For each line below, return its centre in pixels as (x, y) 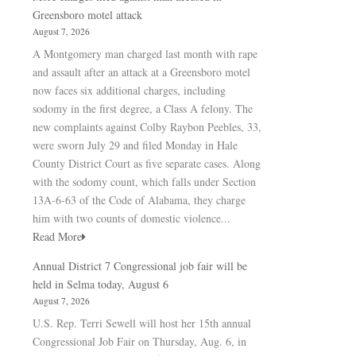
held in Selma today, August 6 (101, 284)
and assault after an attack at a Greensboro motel (141, 72)
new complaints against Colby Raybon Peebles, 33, (147, 127)
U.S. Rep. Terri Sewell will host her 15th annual (142, 323)
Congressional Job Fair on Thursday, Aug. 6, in (139, 341)
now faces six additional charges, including (129, 90)
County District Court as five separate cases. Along (147, 163)
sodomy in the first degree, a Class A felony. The (143, 108)
